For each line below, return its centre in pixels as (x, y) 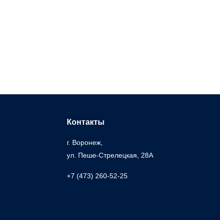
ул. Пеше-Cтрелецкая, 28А (110, 155)
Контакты (86, 122)
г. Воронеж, (85, 142)
